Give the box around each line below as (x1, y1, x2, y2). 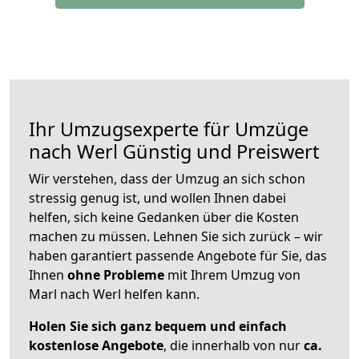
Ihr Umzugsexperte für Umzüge (29, 116, 309, 143)
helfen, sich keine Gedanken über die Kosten (29, 208, 299, 227)
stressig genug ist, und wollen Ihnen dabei (29, 189, 286, 208)
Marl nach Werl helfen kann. (29, 285, 200, 304)
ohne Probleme (67, 266, 164, 284)
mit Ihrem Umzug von (164, 266, 301, 284)
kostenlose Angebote (29, 337, 163, 355)
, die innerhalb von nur (163, 337, 304, 355)
